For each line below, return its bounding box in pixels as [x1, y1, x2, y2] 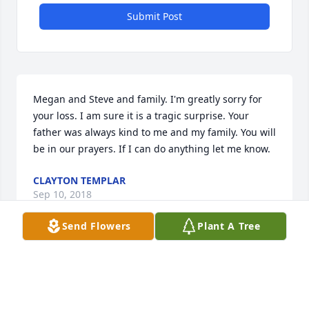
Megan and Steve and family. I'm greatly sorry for [33, 92, 262, 106]
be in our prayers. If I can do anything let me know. [33, 142, 270, 156]
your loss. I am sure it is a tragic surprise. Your [33, 109, 249, 123]
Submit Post [127, 10, 182, 23]
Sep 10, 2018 [33, 188, 92, 201]
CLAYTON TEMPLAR [33, 174, 126, 188]
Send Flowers [61, 219, 132, 232]
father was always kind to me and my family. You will [33, 126, 276, 139]
